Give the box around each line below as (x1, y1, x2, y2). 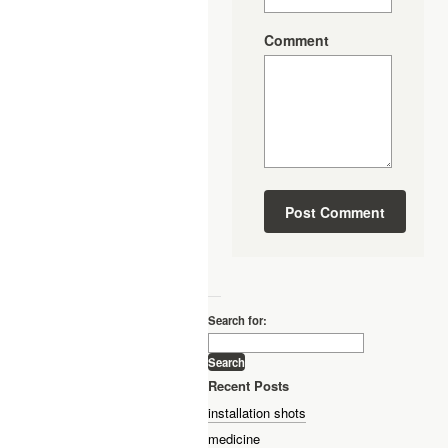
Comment (264, 30, 329, 50)
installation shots (208, 402, 306, 422)
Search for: (208, 312, 267, 329)
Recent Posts (208, 376, 289, 396)
